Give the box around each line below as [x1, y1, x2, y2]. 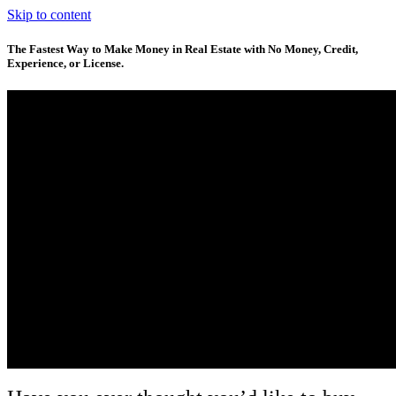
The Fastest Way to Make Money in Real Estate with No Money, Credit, [7, 42, 358, 57]
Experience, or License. [7, 57, 124, 71]
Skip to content [7, 7, 91, 22]
